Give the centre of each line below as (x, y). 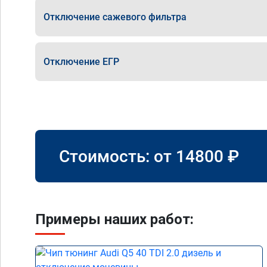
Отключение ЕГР (81, 61)
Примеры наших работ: (114, 219)
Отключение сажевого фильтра (115, 17)
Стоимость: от (117, 156)
